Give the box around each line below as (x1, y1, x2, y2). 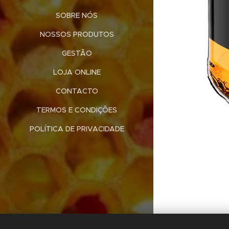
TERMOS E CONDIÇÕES (36, 105, 117, 114)
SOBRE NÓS (56, 10, 98, 20)
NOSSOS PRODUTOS (39, 29, 114, 39)
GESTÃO (61, 48, 92, 58)
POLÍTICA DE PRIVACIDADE (29, 124, 124, 133)
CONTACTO (55, 86, 98, 96)
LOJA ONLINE (53, 67, 101, 77)
